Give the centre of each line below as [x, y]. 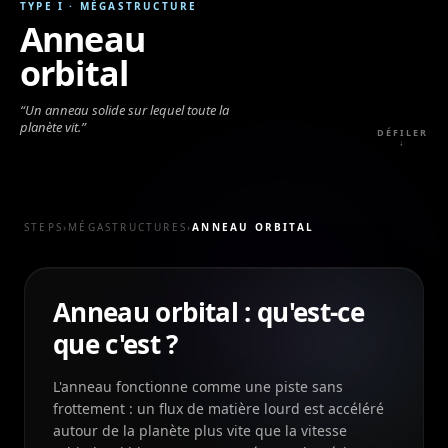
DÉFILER [402, 132]
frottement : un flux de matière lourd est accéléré [218, 408]
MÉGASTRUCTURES [128, 227]
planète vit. [50, 127]
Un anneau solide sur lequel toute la [127, 110]
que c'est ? [115, 344]
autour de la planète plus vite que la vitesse [200, 430]
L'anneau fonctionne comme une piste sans [198, 386]
